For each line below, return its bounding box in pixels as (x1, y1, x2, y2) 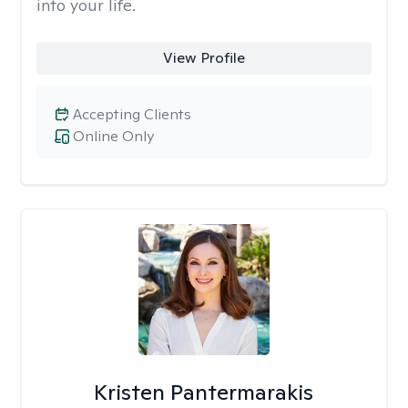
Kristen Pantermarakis (94, 378, 314, 406)
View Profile (162, 48, 245, 67)
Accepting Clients (73, 105, 191, 124)
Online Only (73, 127, 154, 146)
